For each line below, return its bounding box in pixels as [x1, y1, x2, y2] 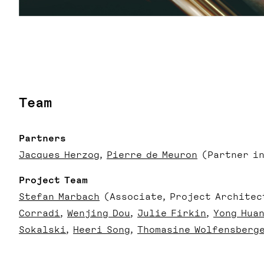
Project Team [19, 174, 88, 186]
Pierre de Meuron [107, 149, 197, 160]
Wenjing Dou [67, 207, 130, 219]
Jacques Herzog [19, 149, 100, 160]
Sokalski [19, 224, 66, 235]
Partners [19, 133, 66, 144]
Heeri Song [73, 224, 130, 235]
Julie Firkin [137, 207, 206, 219]
